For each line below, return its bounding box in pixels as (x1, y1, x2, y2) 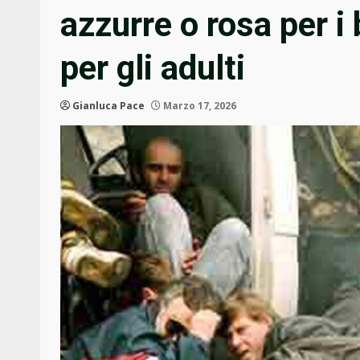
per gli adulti (60, 48, 245, 88)
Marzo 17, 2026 (161, 99, 236, 113)
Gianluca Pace (72, 99, 145, 113)
